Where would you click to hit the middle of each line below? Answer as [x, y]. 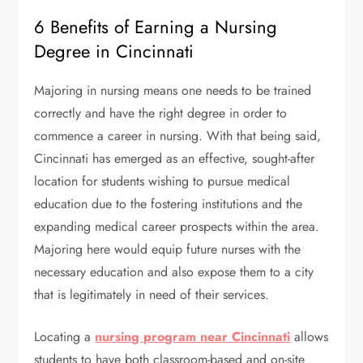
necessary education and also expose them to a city [174, 272]
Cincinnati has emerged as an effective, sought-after [175, 159]
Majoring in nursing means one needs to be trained [173, 91]
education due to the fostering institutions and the [169, 204]
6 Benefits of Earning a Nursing [156, 27]
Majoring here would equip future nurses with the [168, 250]
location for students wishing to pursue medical [162, 181]
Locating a [65, 337]
